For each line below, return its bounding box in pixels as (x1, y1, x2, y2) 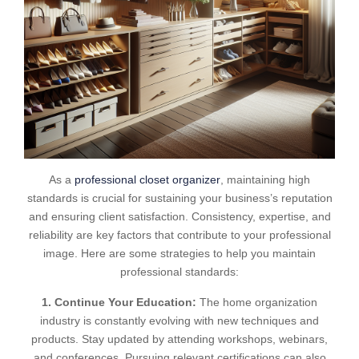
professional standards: (120, 265, 239, 278)
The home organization (196, 296, 317, 309)
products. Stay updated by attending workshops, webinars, (31, 333, 328, 345)
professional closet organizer (75, 173, 220, 186)
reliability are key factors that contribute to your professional (28, 228, 331, 241)
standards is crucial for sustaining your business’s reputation (26, 192, 333, 204)
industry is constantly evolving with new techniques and (40, 314, 319, 327)
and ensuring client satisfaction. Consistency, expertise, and (28, 210, 331, 223)
